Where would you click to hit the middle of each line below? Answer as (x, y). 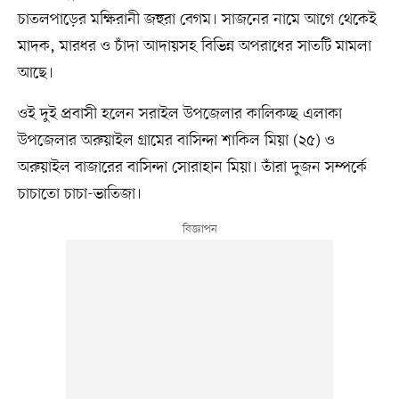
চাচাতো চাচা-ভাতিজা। (79, 195)
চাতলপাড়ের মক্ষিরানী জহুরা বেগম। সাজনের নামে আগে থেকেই (197, 20)
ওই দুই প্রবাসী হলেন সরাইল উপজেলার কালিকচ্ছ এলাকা (179, 114)
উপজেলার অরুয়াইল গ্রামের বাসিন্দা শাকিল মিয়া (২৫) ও (176, 141)
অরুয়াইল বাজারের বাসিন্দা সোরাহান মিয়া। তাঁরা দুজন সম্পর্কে (192, 168)
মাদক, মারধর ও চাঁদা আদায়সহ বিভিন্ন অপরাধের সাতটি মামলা (194, 47)
